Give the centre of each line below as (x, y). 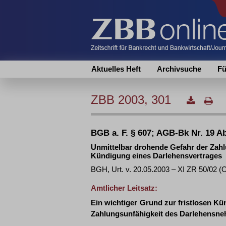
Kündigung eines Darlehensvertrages (156, 156)
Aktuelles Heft (116, 69)
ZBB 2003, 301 (133, 100)
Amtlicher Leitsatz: (124, 188)
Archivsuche (179, 69)
